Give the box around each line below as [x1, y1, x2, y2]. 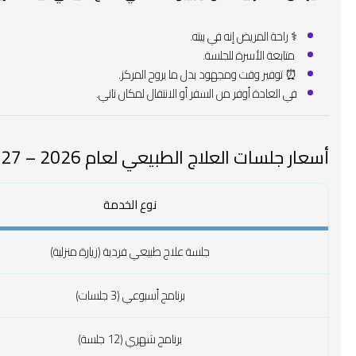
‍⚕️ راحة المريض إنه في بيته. [189, 24, 297, 48]
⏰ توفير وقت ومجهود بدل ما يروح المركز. [118, 62, 297, 86]
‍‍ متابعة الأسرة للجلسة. [202, 43, 297, 67]
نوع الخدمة [103, 192, 157, 216]
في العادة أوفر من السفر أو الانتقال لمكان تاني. [95, 81, 297, 105]
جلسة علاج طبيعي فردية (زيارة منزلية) [50, 239, 211, 263]
